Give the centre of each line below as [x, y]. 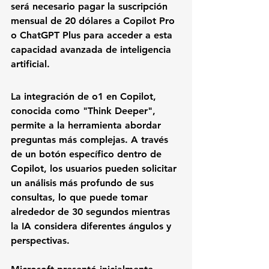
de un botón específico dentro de [88, 154]
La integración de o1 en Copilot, [85, 97]
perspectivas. [40, 241]
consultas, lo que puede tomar [81, 198]
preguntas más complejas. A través [91, 140]
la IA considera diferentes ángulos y [92, 226]
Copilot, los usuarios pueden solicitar [95, 169]
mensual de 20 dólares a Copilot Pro [94, 21]
